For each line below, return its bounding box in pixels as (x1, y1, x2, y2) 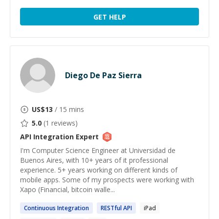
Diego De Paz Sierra (65, 70, 142, 81)
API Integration (20, 132, 74, 141)
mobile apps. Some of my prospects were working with (20, 175, 194, 184)
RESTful (101, 204, 123, 212)
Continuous (24, 204, 57, 212)
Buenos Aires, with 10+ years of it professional (20, 155, 168, 165)
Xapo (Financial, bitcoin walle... (20, 185, 115, 194)
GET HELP (93, 12, 126, 22)
